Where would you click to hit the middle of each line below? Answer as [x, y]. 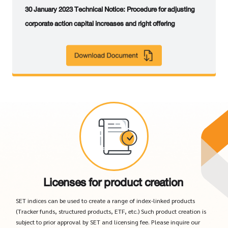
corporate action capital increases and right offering [100, 23]
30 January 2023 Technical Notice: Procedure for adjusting [110, 9]
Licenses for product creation [114, 182]
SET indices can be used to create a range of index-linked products [105, 200]
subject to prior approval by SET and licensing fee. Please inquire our [108, 222]
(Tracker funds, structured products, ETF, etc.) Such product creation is [111, 211]
